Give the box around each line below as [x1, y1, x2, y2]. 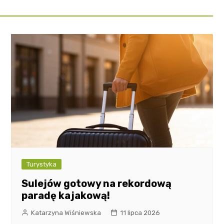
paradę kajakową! [21, 189, 110, 201]
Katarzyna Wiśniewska [31, 208, 101, 216]
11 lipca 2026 [120, 208, 160, 216]
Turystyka [26, 160, 57, 168]
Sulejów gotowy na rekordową [21, 177, 172, 189]
